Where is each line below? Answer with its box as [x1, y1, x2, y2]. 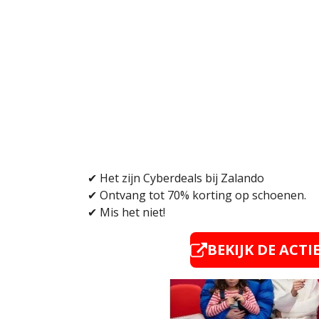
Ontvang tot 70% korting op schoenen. [100, 187, 306, 204]
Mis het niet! [97, 204, 165, 221]
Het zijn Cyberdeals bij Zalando [100, 170, 264, 187]
